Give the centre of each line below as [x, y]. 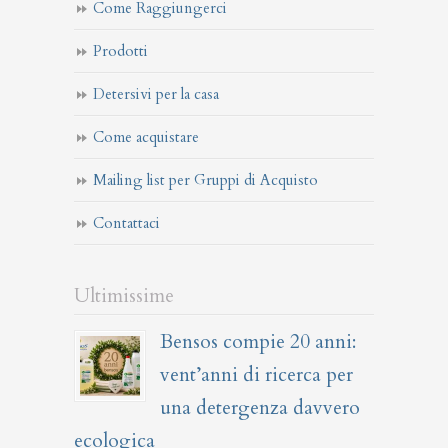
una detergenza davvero [260, 408]
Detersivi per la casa [156, 94]
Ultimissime [124, 296]
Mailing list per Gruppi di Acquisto [205, 180]
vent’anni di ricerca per [256, 375]
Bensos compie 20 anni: [258, 342]
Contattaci [126, 223]
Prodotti [120, 51]
